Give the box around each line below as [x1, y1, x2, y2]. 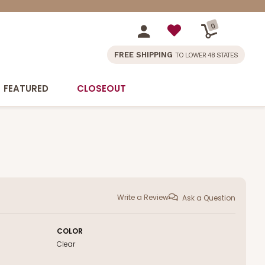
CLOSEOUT [77, 82, 126, 95]
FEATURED [4, 82, 49, 95]
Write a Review [117, 192, 169, 202]
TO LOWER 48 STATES [175, 51, 238, 59]
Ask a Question [182, 192, 235, 203]
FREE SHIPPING [114, 50, 175, 59]
